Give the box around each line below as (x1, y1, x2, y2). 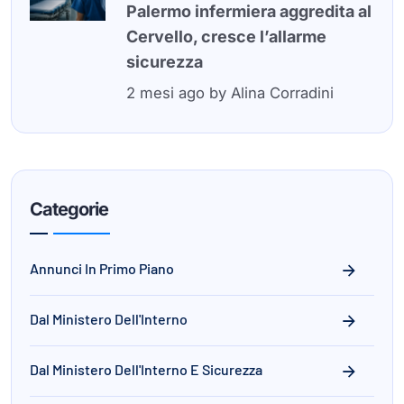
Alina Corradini (230, 83, 334, 102)
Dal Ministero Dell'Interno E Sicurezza (30, 360, 262, 378)
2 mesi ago (125, 83, 205, 102)
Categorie (30, 197, 108, 220)
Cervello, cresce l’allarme (125, 26, 326, 46)
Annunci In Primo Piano (30, 259, 174, 277)
